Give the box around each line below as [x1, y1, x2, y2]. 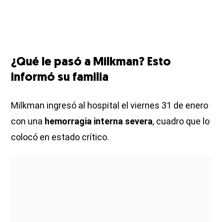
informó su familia [11, 71, 109, 84]
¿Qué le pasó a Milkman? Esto [11, 56, 171, 68]
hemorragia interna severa [45, 115, 153, 126]
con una [11, 115, 45, 126]
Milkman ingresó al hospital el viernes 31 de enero [11, 100, 209, 111]
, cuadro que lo [153, 115, 210, 126]
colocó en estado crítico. [11, 131, 110, 142]
